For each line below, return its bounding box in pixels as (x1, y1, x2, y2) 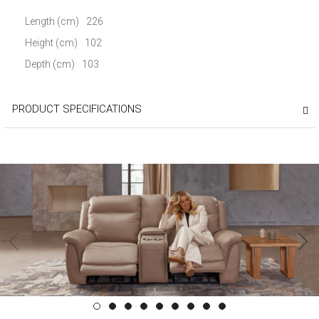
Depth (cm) (25, 58, 75, 70)
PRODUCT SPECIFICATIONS (12, 102, 142, 115)
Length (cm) (25, 15, 79, 27)
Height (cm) (25, 36, 78, 48)
